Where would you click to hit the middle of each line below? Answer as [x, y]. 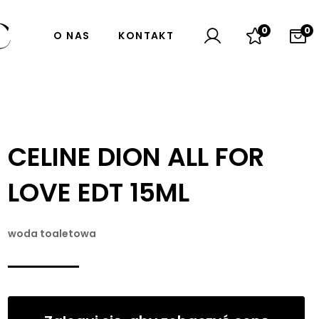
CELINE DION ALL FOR [136, 157]
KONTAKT [146, 36]
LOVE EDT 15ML [99, 193]
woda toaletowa [52, 234]
